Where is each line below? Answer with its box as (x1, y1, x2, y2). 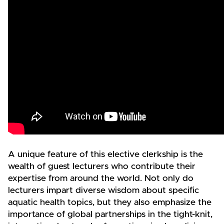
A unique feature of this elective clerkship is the (8, 150, 203, 159)
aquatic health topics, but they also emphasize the (8, 198, 211, 207)
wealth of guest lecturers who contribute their (8, 162, 195, 171)
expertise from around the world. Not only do (8, 174, 193, 183)
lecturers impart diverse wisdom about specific (8, 186, 199, 195)
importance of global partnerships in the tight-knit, (8, 210, 212, 219)
